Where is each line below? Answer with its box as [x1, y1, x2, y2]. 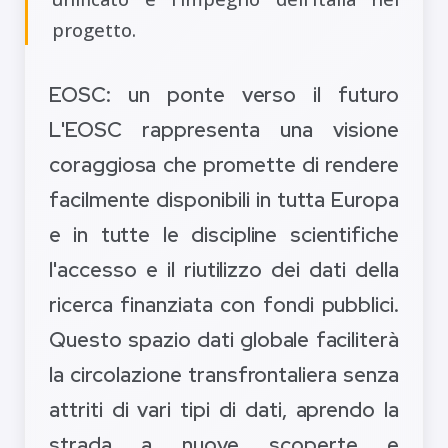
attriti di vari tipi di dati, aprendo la [49, 396, 399, 424]
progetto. [52, 17, 136, 43]
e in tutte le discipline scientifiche [49, 221, 399, 249]
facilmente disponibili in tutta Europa [49, 186, 399, 214]
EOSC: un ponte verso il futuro [49, 81, 399, 109]
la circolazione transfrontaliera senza [49, 361, 399, 389]
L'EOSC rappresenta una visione [49, 116, 399, 144]
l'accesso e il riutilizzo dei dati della [49, 256, 399, 284]
